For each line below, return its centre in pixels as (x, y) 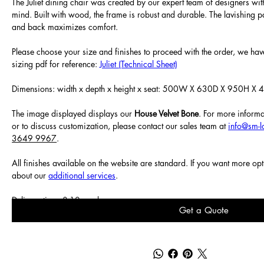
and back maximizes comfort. (65, 27)
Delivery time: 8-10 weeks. (60, 200)
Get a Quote (204, 210)
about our (30, 175)
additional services (82, 175)
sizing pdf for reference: (56, 64)
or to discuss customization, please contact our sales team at (120, 126)
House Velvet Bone (167, 113)
